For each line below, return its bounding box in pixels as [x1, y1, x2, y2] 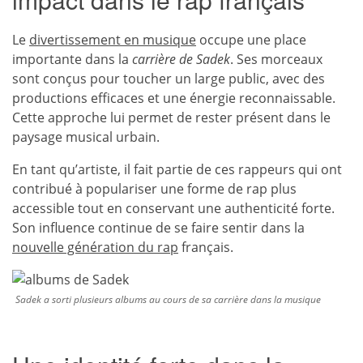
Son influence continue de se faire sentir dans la [12, 219, 305, 237]
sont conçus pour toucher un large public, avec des [12, 70, 325, 88]
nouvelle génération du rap [12, 238, 178, 256]
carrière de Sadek [132, 50, 230, 68]
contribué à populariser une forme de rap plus [12, 180, 297, 198]
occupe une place [196, 31, 306, 49]
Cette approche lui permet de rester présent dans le [12, 109, 331, 126]
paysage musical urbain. [12, 128, 160, 146]
